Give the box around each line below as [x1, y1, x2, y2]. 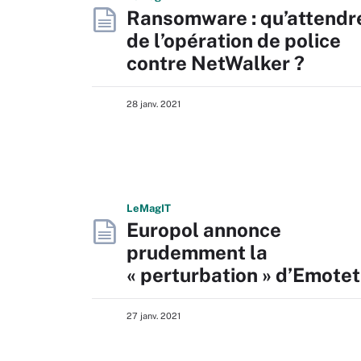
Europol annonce [127, 218, 281, 241]
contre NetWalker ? [127, 52, 305, 74]
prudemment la [127, 241, 268, 263]
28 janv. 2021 [127, 99, 180, 109]
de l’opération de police [127, 29, 341, 52]
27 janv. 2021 [127, 311, 180, 321]
